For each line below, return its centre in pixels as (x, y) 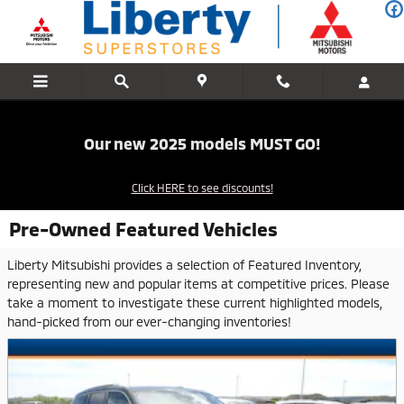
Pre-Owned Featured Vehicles (143, 229)
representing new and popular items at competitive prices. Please (198, 284)
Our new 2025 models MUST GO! (202, 143)
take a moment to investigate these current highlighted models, (195, 303)
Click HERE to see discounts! (202, 187)
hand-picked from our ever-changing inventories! (149, 321)
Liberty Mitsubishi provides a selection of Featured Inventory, (184, 265)
